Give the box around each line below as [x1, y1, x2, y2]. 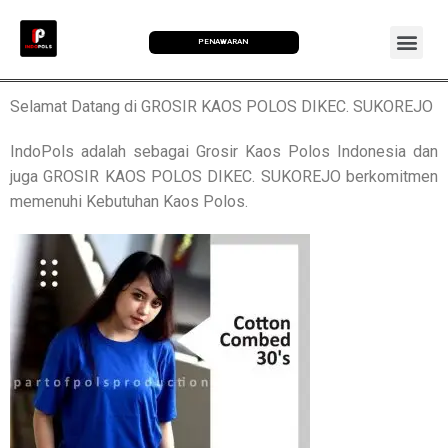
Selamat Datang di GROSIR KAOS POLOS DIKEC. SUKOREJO [10, 96, 433, 116]
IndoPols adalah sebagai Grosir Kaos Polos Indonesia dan [10, 141, 438, 161]
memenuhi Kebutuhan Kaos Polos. [10, 191, 248, 211]
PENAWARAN [198, 37, 249, 47]
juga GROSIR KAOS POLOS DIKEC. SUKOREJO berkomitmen [10, 166, 438, 186]
